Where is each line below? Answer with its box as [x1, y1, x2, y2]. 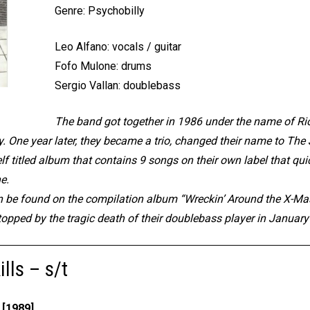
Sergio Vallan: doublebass [54, 79, 181, 92]
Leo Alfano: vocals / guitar [54, 40, 181, 53]
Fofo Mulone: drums [54, 60, 152, 73]
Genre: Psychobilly [54, 4, 145, 17]
